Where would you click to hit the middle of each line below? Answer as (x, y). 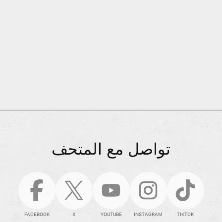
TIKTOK (185, 214)
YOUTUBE (111, 214)
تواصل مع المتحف (111, 149)
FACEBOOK (37, 214)
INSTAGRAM (148, 214)
